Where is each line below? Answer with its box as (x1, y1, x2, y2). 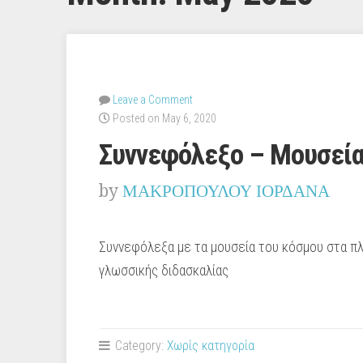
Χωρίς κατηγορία (167, 338, 254, 354)
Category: (112, 338, 167, 354)
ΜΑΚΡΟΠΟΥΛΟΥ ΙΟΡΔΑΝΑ (122, 181, 330, 202)
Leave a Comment (113, 93, 193, 107)
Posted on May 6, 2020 (110, 112, 216, 126)
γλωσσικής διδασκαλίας (99, 263, 228, 280)
